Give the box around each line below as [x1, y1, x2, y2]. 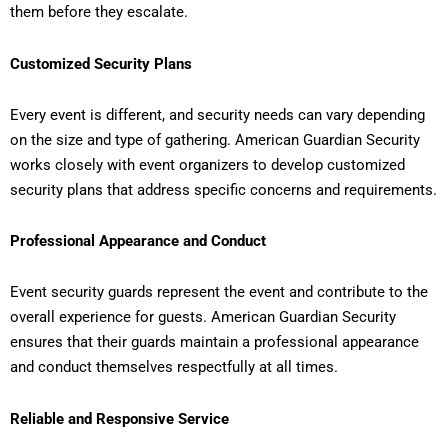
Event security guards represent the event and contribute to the [10, 283, 428, 302]
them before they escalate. [10, 3, 188, 22]
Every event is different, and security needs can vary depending [10, 105, 425, 124]
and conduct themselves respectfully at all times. [10, 358, 338, 377]
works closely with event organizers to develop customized [10, 155, 405, 174]
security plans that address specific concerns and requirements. [10, 180, 437, 199]
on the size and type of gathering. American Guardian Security [10, 130, 420, 149]
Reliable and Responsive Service [10, 409, 229, 428]
